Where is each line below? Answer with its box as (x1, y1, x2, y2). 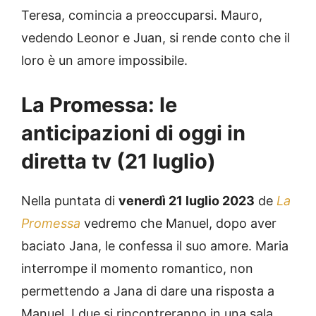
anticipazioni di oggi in (21, 120, 245, 145)
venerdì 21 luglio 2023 (119, 193, 255, 208)
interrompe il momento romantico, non (21, 260, 253, 276)
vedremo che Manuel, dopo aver (80, 215, 276, 231)
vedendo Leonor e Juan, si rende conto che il (21, 30, 290, 45)
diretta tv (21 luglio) (21, 148, 216, 174)
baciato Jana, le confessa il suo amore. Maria (21, 238, 288, 253)
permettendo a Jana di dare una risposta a (21, 283, 274, 298)
